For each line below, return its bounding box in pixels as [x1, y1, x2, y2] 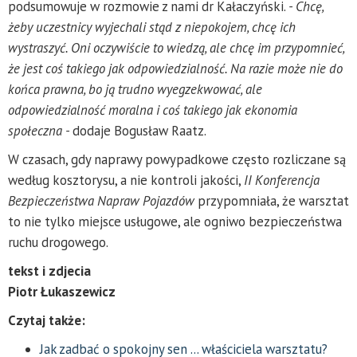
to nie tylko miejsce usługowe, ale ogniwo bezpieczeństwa [8, 212, 342, 230]
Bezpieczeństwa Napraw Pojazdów [8, 191, 194, 210]
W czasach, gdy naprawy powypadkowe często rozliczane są [8, 150, 346, 168]
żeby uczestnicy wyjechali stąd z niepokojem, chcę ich [8, 18, 296, 36]
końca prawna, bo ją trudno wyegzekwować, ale [8, 80, 262, 98]
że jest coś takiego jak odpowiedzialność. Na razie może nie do [8, 59, 343, 77]
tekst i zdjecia [8, 261, 91, 280]
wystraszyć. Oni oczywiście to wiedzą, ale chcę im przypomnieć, [8, 38, 344, 57]
